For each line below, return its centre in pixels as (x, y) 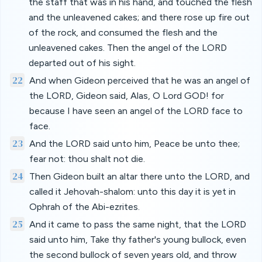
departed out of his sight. (82, 63)
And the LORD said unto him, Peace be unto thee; (134, 144)
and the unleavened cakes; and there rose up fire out (139, 17)
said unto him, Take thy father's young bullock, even (137, 239)
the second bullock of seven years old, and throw (133, 255)
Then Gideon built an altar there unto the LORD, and (140, 176)
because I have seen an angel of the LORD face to (136, 111)
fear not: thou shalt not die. (87, 159)
